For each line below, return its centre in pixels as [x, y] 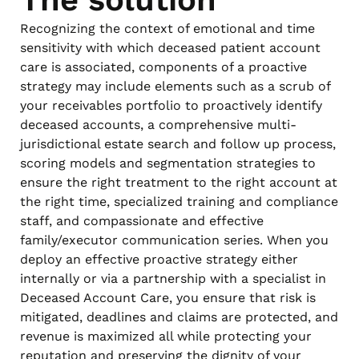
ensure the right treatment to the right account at [179, 182]
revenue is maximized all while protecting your [166, 336]
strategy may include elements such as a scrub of [175, 86]
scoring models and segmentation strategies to [168, 163]
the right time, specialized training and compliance [179, 201]
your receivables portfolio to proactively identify [171, 105]
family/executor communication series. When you [174, 240]
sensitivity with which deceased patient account [170, 47]
